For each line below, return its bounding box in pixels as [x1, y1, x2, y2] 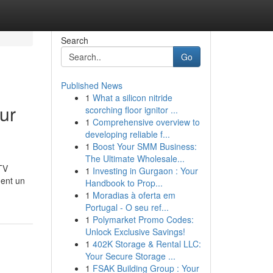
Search [60, 34, 88, 46]
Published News [60, 79, 122, 91]
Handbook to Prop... [85, 177, 163, 189]
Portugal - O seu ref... [85, 201, 169, 213]
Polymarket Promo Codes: [92, 213, 194, 225]
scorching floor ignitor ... [85, 104, 178, 116]
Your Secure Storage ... [85, 250, 175, 262]
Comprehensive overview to [92, 116, 200, 128]
